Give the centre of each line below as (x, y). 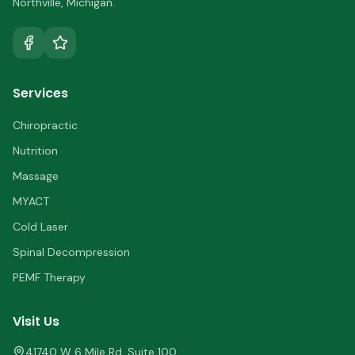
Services (40, 94)
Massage (36, 176)
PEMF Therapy (49, 278)
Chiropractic (45, 126)
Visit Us (36, 322)
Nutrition (35, 151)
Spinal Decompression (71, 252)
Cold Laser (40, 227)
